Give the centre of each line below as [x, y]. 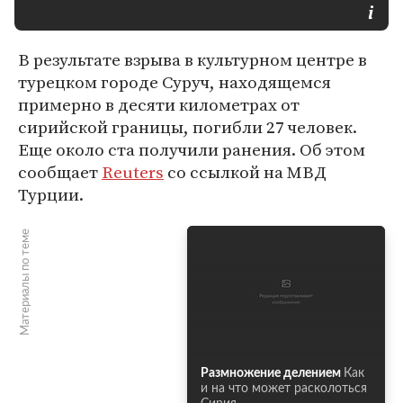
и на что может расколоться [284, 389]
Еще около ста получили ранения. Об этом [192, 149]
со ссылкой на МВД [245, 172]
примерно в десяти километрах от [159, 104]
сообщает [60, 172]
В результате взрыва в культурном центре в [193, 59]
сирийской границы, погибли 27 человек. [188, 127]
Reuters [133, 172]
